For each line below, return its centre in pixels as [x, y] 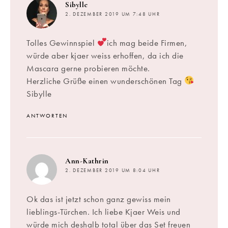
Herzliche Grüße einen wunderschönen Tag [105, 81]
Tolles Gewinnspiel [62, 42]
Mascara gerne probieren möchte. [88, 68]
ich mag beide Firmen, [147, 42]
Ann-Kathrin [87, 161]
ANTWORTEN [47, 115]
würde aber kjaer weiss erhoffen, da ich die [105, 55]
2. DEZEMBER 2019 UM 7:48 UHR [113, 14]
